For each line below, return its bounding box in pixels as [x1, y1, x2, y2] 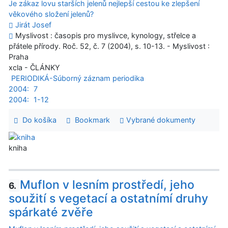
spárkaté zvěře [9, 205, 93, 220]
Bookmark [70, 116, 110, 125]
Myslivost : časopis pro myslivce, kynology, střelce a [13, 31, 196, 40]
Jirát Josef [15, 20, 51, 30]
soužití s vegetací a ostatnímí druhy [9, 191, 208, 206]
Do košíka [18, 116, 56, 125]
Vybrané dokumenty [124, 116, 195, 125]
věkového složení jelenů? [9, 10, 94, 19]
